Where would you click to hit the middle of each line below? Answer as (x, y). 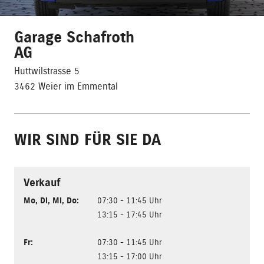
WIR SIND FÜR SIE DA (88, 140)
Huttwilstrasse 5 (47, 71)
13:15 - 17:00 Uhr (130, 257)
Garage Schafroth (74, 37)
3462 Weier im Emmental (66, 87)
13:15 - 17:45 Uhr (130, 215)
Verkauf (42, 183)
